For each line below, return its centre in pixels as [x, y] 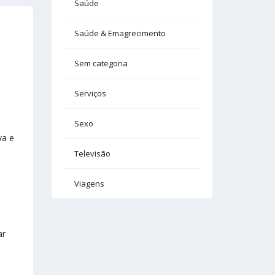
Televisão [92, 153]
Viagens [89, 184]
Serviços [90, 93]
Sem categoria [101, 63]
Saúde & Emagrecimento [120, 33]
